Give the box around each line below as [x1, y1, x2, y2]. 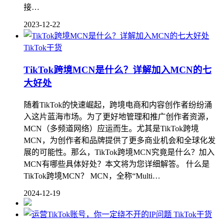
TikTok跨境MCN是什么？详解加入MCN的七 [24, 64, 212, 75]
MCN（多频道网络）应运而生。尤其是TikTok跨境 [24, 124, 199, 133]
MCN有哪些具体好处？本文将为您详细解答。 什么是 [24, 159, 210, 168]
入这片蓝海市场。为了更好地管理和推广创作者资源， [24, 112, 213, 121]
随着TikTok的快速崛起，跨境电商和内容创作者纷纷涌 [24, 100, 212, 109]
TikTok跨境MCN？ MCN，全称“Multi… [24, 171, 160, 180]
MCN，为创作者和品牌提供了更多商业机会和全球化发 [24, 136, 216, 145]
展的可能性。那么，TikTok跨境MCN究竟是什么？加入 [24, 147, 215, 156]
